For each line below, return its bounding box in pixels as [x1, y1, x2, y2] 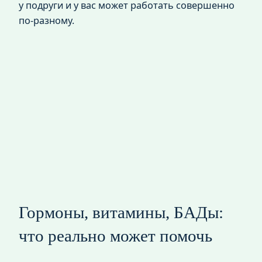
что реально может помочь [19, 226, 212, 245]
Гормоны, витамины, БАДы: [19, 202, 223, 222]
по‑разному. [19, 13, 74, 27]
